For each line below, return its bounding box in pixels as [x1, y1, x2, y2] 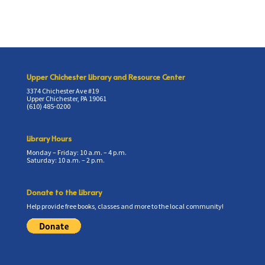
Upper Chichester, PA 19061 [26, 94, 106, 103]
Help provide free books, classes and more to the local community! [26, 202, 224, 211]
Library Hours [26, 133, 72, 144]
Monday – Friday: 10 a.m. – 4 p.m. [26, 148, 127, 157]
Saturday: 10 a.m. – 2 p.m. [26, 156, 105, 165]
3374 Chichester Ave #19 [26, 86, 99, 95]
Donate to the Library [26, 187, 102, 198]
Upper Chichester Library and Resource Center [26, 72, 185, 82]
